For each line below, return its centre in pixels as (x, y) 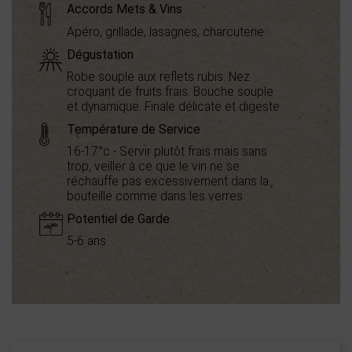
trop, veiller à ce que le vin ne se (153, 167)
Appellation (92, 265)
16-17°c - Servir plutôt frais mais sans (167, 152)
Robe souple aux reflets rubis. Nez (158, 77)
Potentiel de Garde (118, 219)
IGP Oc (191, 265)
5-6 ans (86, 242)
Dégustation (100, 55)
